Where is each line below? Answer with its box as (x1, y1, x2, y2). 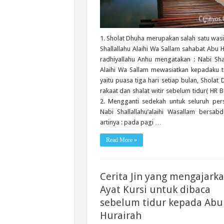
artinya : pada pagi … (99, 118, 161, 126)
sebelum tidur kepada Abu (99, 196, 223, 208)
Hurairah (99, 209, 141, 221)
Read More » (105, 136, 137, 144)
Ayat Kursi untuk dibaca (99, 183, 210, 195)
